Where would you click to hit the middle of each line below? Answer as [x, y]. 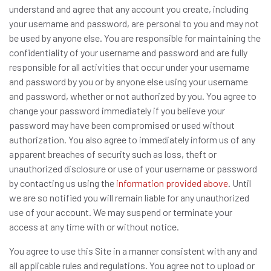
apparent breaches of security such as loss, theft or [113, 154]
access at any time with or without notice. [94, 227]
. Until [240, 183]
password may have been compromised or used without [122, 125]
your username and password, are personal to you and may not [134, 23]
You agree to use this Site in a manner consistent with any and [133, 251]
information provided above [172, 183]
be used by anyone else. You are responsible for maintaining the [135, 38]
